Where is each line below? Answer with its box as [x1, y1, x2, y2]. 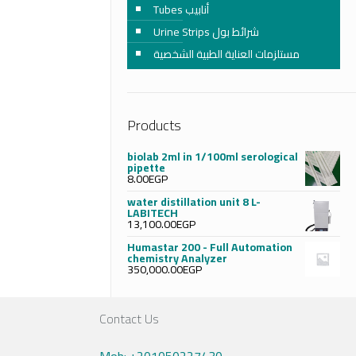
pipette [126, 157, 165, 178]
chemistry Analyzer [126, 248, 227, 269]
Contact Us [99, 307, 160, 331]
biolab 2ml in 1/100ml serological [126, 146, 298, 167]
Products [126, 112, 181, 138]
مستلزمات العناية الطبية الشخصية [153, 44, 300, 64]
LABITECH [126, 203, 178, 223]
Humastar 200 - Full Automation [126, 237, 292, 257]
